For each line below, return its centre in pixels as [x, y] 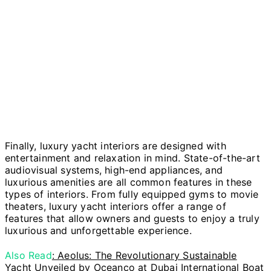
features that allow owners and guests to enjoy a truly [132, 218]
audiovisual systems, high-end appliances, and [114, 170]
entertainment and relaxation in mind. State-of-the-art [132, 158]
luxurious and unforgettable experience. [98, 230]
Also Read [28, 256]
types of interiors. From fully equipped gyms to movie [132, 194]
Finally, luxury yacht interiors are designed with [116, 145]
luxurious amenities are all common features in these [129, 182]
